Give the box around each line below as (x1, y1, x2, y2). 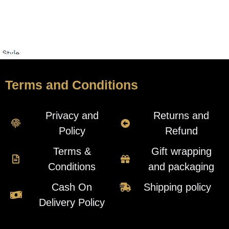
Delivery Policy (39, 196, 105, 208)
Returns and (153, 109, 210, 121)
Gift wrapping (151, 145, 212, 157)
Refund (165, 125, 198, 136)
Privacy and (45, 109, 99, 121)
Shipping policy (144, 181, 212, 193)
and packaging (148, 161, 215, 172)
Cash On (52, 181, 93, 193)
